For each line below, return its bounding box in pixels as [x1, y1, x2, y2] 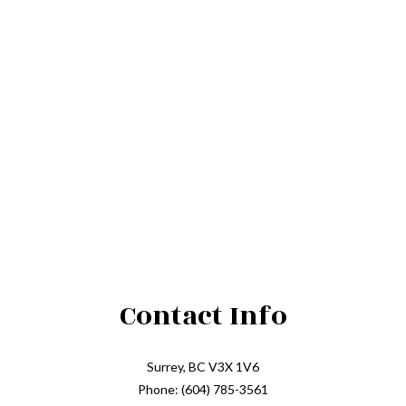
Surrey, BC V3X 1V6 [147, 358, 259, 374]
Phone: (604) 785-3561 [138, 381, 268, 397]
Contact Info [119, 295, 287, 337]
